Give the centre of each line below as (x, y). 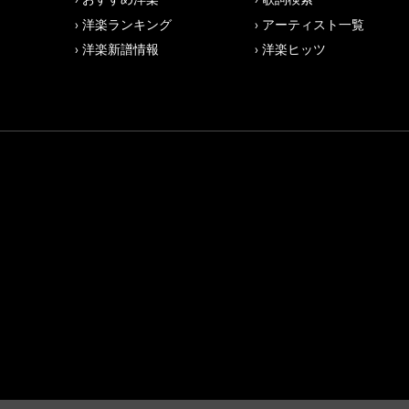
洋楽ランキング (127, 24)
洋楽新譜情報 (121, 50)
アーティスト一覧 (313, 24)
